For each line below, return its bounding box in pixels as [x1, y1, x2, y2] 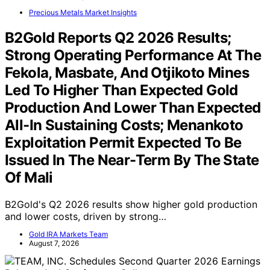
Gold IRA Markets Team [29, 229, 108, 239]
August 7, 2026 [29, 238, 79, 248]
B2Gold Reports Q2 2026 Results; [5, 28, 231, 46]
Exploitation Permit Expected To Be [5, 133, 242, 151]
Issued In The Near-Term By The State [5, 151, 259, 169]
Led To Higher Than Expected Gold [5, 81, 238, 99]
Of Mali [5, 168, 53, 186]
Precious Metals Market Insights [29, 7, 137, 17]
